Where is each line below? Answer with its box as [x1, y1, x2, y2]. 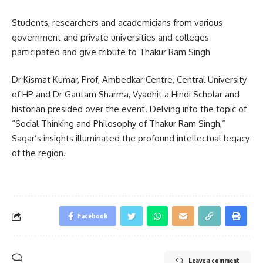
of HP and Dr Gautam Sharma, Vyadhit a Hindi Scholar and [12, 89, 240, 100]
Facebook [77, 212, 107, 220]
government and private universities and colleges [12, 31, 209, 43]
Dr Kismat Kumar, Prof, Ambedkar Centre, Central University [12, 74, 247, 86]
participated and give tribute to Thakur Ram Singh [12, 46, 210, 58]
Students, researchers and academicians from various [12, 16, 222, 28]
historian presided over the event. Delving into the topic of [12, 103, 247, 115]
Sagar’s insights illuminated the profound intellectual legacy [12, 133, 249, 144]
